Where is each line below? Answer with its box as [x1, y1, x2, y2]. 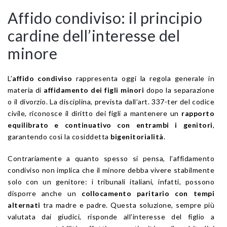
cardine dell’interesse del [8, 26, 180, 45]
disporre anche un [8, 188, 82, 198]
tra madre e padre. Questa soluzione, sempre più [40, 200, 214, 209]
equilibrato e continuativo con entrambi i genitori [8, 120, 213, 129]
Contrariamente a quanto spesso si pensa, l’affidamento [8, 154, 214, 163]
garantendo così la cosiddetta [8, 132, 110, 141]
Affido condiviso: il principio [8, 8, 202, 27]
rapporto [181, 108, 214, 118]
